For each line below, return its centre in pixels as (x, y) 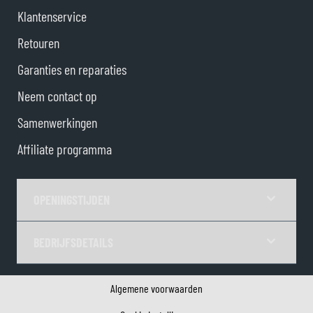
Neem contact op (57, 96)
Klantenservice (52, 16)
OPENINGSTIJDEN (72, 200)
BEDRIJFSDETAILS (73, 243)
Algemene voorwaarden (156, 289)
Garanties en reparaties (72, 70)
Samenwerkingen (57, 123)
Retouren (38, 43)
